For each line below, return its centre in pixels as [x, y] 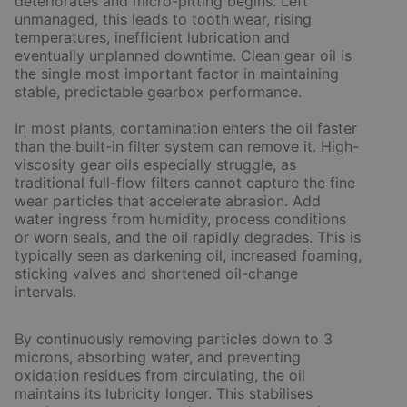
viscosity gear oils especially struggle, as [155, 164]
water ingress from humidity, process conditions [180, 219]
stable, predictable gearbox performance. [158, 92]
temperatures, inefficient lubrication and [152, 37]
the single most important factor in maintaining [177, 74]
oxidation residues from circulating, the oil [160, 375]
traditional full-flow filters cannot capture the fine [185, 183]
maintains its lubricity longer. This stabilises [164, 393]
